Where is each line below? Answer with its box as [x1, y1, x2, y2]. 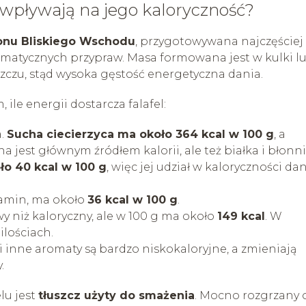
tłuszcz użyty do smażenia [38, 288, 195, 302]
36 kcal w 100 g [87, 193, 178, 206]
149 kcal [217, 209, 265, 223]
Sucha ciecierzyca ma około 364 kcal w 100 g [7, 127, 274, 141]
